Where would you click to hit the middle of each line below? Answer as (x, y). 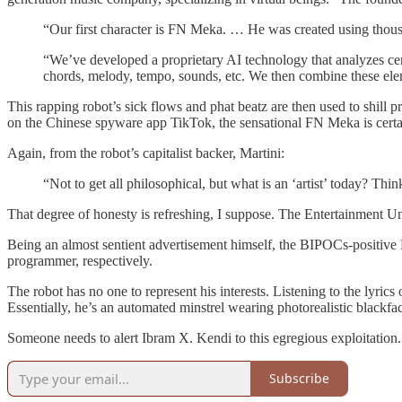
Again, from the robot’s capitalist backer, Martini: (146, 153)
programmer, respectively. (80, 260)
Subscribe (299, 379)
